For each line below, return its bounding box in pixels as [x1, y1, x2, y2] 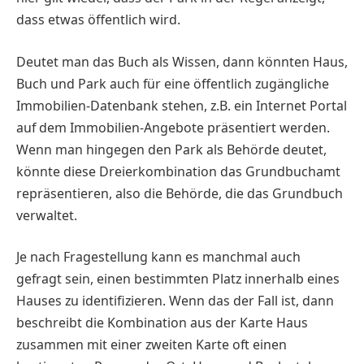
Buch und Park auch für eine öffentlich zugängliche [16, 74, 329, 93]
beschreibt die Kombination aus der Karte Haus [16, 314, 308, 332]
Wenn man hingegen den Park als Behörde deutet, [16, 140, 327, 158]
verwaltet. [16, 206, 77, 224]
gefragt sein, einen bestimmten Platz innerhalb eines [16, 270, 340, 288]
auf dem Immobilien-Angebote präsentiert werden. [16, 118, 330, 136]
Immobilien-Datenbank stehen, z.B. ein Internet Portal [16, 96, 347, 115]
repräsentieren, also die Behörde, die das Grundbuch [16, 184, 343, 202]
